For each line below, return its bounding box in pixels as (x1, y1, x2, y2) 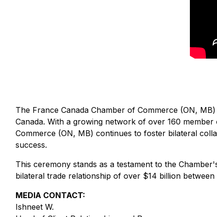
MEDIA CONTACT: (15, 190, 85, 200)
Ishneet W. (15, 202, 54, 212)
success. (15, 140, 47, 150)
